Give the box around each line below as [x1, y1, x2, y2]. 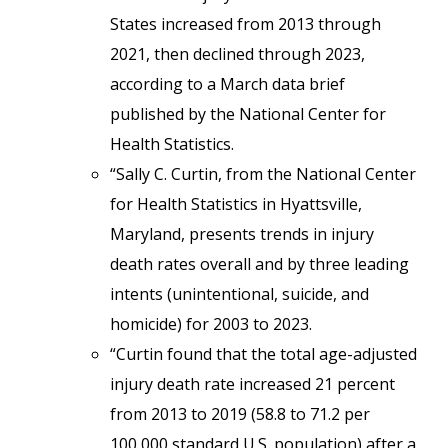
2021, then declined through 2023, [110, 43, 365, 65]
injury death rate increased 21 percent [110, 373, 395, 395]
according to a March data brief [110, 73, 345, 95]
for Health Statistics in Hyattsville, [110, 193, 362, 215]
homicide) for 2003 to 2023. [110, 313, 312, 335]
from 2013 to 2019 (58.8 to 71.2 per [110, 403, 370, 425]
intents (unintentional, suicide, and [110, 283, 369, 305]
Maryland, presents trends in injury [110, 223, 374, 245]
